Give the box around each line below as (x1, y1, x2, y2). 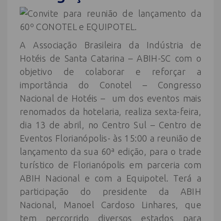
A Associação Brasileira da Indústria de (20, 40, 201, 50)
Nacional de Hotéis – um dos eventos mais (20, 93, 201, 103)
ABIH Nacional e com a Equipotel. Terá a (20, 173, 201, 183)
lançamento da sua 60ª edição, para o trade (20, 147, 201, 156)
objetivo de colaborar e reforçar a (20, 67, 201, 76)
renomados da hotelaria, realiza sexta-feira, (20, 107, 201, 116)
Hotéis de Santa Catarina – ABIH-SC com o (20, 53, 201, 63)
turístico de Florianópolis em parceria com (20, 160, 201, 170)
